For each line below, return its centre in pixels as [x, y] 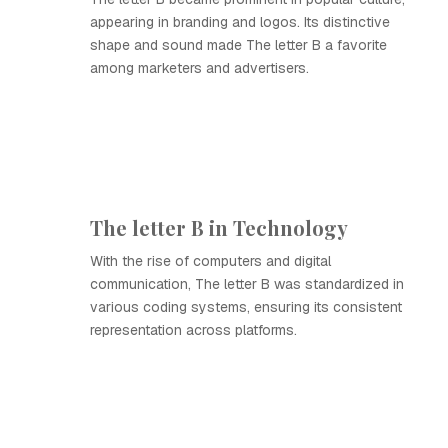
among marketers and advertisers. [199, 68]
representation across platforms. [193, 330]
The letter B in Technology [219, 227]
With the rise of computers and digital [210, 261]
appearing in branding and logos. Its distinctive [240, 22]
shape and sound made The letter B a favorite [238, 45]
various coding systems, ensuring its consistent [246, 307]
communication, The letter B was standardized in [247, 284]
